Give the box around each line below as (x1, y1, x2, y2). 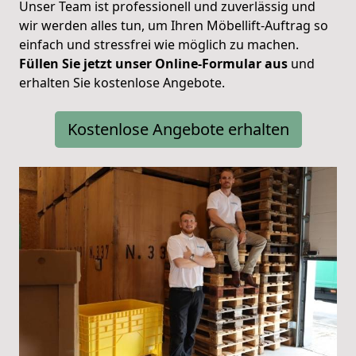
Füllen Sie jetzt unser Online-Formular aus (19, 54, 288, 72)
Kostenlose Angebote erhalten (67, 118, 289, 140)
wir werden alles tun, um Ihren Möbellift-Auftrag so (19, 16, 328, 34)
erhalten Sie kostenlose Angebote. (19, 73, 225, 91)
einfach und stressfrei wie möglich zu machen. (19, 35, 299, 53)
